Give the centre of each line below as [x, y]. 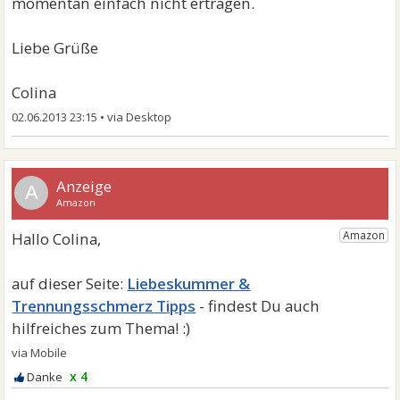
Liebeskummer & [189, 284]
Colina [34, 93]
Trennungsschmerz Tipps [104, 306]
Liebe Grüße [55, 48]
